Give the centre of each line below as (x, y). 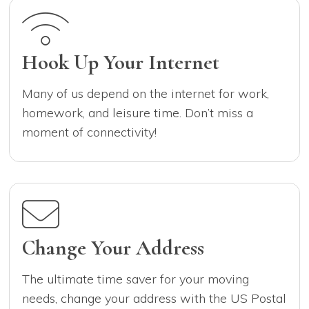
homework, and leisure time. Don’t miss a (138, 112)
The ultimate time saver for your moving (136, 279)
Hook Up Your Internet (121, 62)
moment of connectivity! (90, 132)
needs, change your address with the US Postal (154, 298)
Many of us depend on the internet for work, (146, 93)
